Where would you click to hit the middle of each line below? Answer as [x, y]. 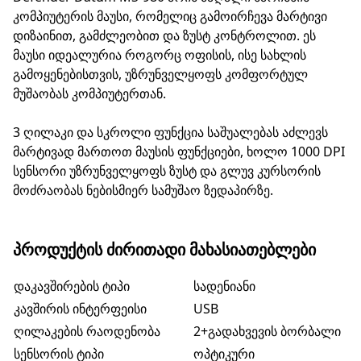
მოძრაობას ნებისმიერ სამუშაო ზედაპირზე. [143, 190]
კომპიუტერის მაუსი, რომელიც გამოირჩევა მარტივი [170, 16]
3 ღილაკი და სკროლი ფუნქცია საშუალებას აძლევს [170, 132]
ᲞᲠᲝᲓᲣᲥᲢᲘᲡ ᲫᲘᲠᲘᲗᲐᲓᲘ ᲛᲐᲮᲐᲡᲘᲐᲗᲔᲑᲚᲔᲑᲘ [164, 249]
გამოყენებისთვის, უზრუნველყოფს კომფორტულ [160, 74]
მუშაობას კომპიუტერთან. [89, 93]
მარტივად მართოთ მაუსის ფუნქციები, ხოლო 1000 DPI [179, 151]
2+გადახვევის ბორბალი [267, 331]
